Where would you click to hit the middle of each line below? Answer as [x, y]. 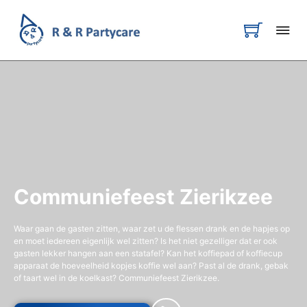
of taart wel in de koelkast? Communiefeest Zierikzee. [116, 278]
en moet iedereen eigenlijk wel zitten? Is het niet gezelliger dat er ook [146, 241]
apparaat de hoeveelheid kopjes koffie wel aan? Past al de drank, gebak [151, 265]
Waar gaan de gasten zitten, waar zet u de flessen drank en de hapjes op [152, 228]
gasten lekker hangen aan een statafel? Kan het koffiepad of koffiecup [148, 253]
